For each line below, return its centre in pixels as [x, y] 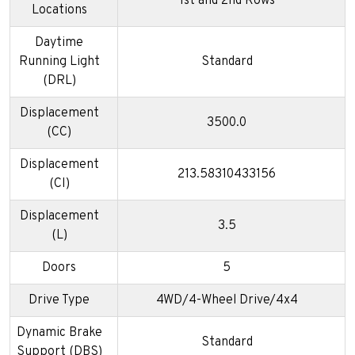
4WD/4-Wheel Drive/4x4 [227, 301]
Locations [59, 11]
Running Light [59, 62]
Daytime [59, 43]
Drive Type [59, 301]
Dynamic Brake [59, 333]
